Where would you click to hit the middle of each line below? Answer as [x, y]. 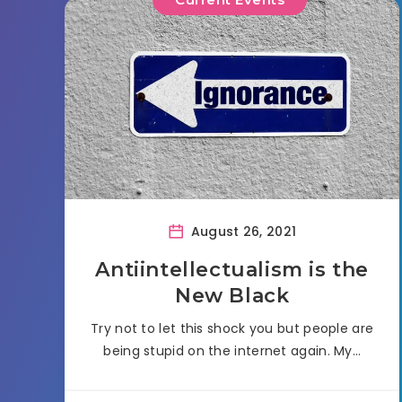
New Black [232, 296]
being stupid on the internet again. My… [232, 351]
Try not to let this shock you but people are [232, 329]
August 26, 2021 [242, 232]
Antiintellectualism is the [232, 270]
